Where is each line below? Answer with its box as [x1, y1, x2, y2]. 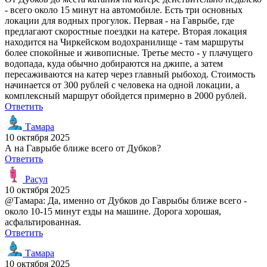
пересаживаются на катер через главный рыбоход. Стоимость [5, 69, 255, 79]
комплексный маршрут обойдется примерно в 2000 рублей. [5, 90, 247, 101]
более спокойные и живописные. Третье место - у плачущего [5, 47, 253, 58]
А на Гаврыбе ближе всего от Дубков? [5, 142, 161, 153]
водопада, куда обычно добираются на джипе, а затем [5, 58, 223, 69]
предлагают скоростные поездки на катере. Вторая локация [5, 26, 247, 36]
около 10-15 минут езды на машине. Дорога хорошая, [5, 206, 221, 216]
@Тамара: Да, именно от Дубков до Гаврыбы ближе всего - [5, 195, 247, 206]
